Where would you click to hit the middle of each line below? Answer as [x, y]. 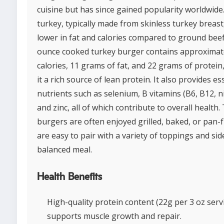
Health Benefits [69, 177]
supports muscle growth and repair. [114, 216]
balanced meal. [64, 150]
